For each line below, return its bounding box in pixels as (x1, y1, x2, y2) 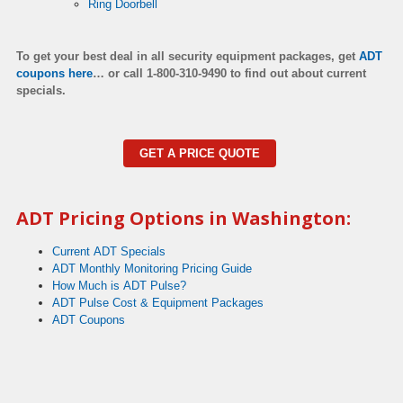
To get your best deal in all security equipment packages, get (16, 49, 355, 63)
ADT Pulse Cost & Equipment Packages (52, 295, 264, 309)
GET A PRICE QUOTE (139, 146, 260, 160)
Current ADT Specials (52, 244, 166, 258)
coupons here (16, 66, 93, 80)
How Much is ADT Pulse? (52, 278, 186, 292)
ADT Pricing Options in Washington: (16, 205, 351, 230)
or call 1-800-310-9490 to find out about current (108, 66, 366, 80)
